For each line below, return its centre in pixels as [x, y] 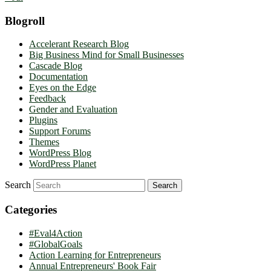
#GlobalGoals [56, 244]
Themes [44, 142]
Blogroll [25, 21]
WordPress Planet [63, 164]
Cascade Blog [56, 66]
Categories [31, 210]
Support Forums [60, 131]
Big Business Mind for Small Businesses [106, 55]
